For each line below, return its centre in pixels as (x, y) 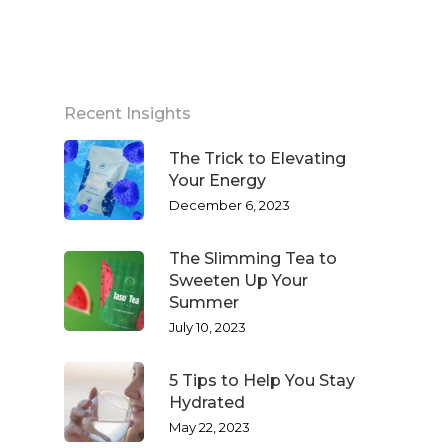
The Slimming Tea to (253, 258)
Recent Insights (127, 113)
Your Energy (217, 180)
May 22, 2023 (209, 427)
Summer (204, 302)
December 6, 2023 (229, 205)
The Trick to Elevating (257, 158)
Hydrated (207, 402)
